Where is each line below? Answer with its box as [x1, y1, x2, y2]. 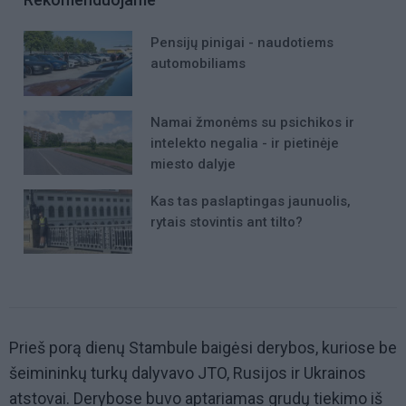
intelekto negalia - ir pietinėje [150, 134, 339, 151]
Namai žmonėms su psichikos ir [150, 113, 354, 130]
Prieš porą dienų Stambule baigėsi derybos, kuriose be [9, 338, 397, 358]
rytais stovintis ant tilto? [150, 213, 303, 230]
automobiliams [150, 55, 246, 72]
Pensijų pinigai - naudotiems [150, 34, 333, 52]
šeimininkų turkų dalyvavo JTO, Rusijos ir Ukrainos [9, 363, 366, 383]
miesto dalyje [150, 155, 236, 172]
